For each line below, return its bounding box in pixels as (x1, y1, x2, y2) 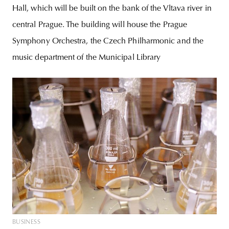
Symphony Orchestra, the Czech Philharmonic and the (12, 37, 203, 45)
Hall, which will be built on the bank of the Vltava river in (12, 4, 212, 13)
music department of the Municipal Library (12, 53, 161, 62)
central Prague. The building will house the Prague (12, 20, 187, 29)
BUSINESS (12, 219, 40, 225)
